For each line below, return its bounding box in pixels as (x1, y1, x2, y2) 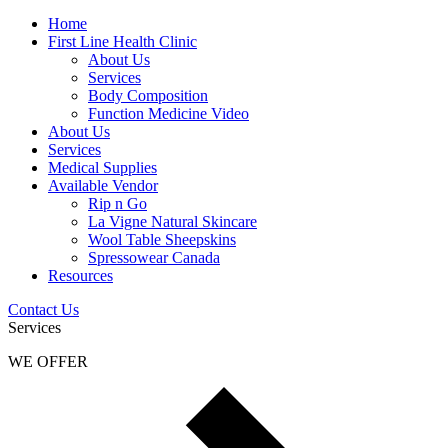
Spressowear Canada (88, 249, 220, 267)
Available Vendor (48, 177, 158, 195)
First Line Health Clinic (48, 33, 197, 51)
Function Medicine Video (88, 105, 249, 123)
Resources (48, 267, 113, 285)
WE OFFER (8, 353, 88, 371)
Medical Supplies (48, 159, 157, 177)
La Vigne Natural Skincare (88, 213, 257, 231)
